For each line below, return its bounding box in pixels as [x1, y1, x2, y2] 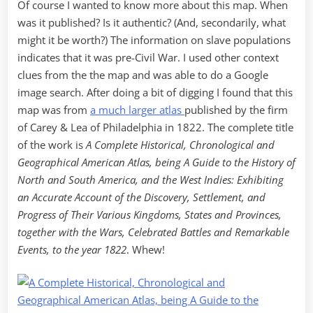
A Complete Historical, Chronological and [86, 137, 275, 152]
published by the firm [184, 102, 288, 117]
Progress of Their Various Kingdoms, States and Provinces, [17, 207, 282, 221]
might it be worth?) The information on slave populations [17, 32, 291, 47]
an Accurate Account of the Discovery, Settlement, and [17, 189, 265, 204]
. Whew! [126, 242, 165, 256]
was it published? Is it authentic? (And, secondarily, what [17, 15, 286, 29]
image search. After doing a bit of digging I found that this [17, 85, 293, 99]
